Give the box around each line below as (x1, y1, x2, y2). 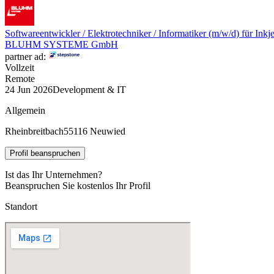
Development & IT (53, 84, 126, 95)
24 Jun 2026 (5, 84, 53, 95)
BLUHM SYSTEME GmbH (5, 39, 118, 50)
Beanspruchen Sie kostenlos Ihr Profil (5, 180, 150, 191)
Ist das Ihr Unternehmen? (5, 169, 102, 180)
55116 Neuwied (64, 125, 125, 136)
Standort (5, 201, 37, 212)
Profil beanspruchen (10, 148, 80, 158)
